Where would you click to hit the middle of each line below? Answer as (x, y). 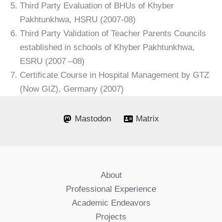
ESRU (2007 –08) (52, 61)
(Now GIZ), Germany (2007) (72, 89)
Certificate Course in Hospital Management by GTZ (114, 75)
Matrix (147, 119)
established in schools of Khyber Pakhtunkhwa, (107, 48)
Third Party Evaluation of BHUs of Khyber (97, 6)
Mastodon (93, 119)
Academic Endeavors (111, 203)
